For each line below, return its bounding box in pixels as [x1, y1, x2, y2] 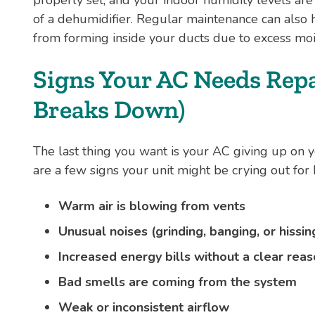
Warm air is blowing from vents [58, 197, 245, 214]
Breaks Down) [33, 94, 185, 125]
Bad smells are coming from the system [58, 273, 297, 290]
